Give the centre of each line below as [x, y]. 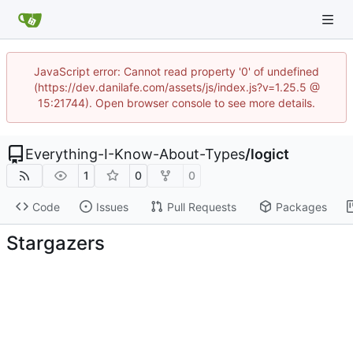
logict [270, 154]
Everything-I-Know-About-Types [135, 154]
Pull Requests [201, 206]
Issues [112, 206]
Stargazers [56, 243]
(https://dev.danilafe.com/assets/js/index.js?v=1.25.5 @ [176, 87]
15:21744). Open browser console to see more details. [176, 103]
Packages [301, 206]
